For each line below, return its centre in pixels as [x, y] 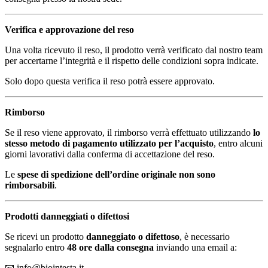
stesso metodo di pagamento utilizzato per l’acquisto [109, 143]
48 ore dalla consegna [110, 247]
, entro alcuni [238, 143]
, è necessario [205, 236]
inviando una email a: [195, 247]
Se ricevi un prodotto [45, 236]
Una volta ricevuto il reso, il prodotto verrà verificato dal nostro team [134, 50]
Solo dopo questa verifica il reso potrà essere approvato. [110, 81]
